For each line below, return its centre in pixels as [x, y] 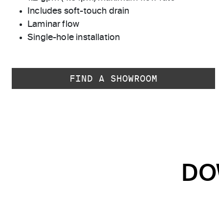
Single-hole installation [74, 38]
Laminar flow [54, 25]
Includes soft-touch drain [78, 11]
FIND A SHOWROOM [113, 79]
